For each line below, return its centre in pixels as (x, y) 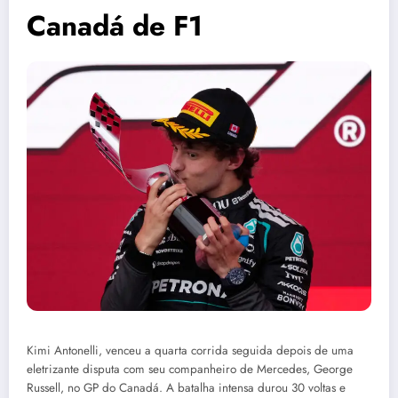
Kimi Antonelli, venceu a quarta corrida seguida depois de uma (190, 350)
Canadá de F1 (115, 25)
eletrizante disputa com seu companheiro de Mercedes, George (190, 369)
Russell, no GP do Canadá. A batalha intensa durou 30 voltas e (186, 387)
